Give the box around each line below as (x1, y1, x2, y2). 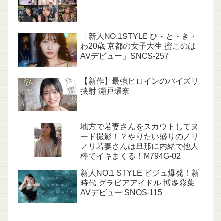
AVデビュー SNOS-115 (80, 188, 162, 197)
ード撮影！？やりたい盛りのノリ (80, 132, 199, 141)
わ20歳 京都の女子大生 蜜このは (80, 41, 196, 50)
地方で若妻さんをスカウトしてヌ (80, 122, 199, 131)
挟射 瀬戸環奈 (80, 87, 130, 96)
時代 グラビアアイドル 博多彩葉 (80, 178, 195, 187)
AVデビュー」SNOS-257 (80, 51, 169, 60)
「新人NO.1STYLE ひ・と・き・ (80, 32, 197, 40)
